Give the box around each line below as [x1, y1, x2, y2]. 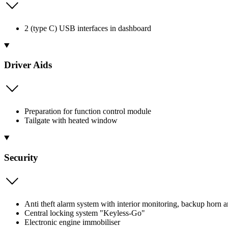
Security [4, 152, 38, 163]
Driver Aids [4, 60, 52, 71]
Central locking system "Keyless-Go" [24, 208, 145, 217]
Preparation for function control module [24, 107, 151, 116]
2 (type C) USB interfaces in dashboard [24, 23, 151, 33]
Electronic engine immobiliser [24, 217, 120, 226]
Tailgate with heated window [24, 116, 118, 125]
